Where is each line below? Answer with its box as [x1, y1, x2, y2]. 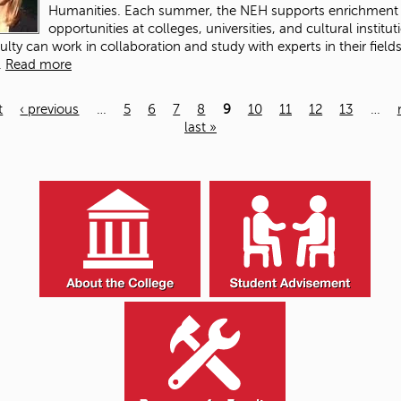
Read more [5, 56, 72, 72]
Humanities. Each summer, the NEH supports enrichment [48, 3, 398, 18]
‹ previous [20, 101, 80, 116]
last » [184, 119, 217, 134]
